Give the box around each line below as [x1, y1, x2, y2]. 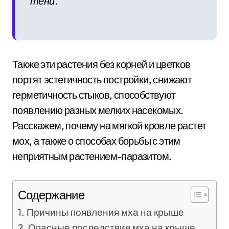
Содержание [18, 187, 84, 202]
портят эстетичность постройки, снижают [12, 73, 192, 86]
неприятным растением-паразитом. [12, 149, 172, 163]
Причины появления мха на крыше [26, 205, 184, 218]
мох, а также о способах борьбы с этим [12, 134, 180, 147]
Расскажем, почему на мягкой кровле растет [12, 119, 207, 132]
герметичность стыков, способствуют [12, 88, 176, 101]
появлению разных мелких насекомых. [12, 103, 184, 117]
